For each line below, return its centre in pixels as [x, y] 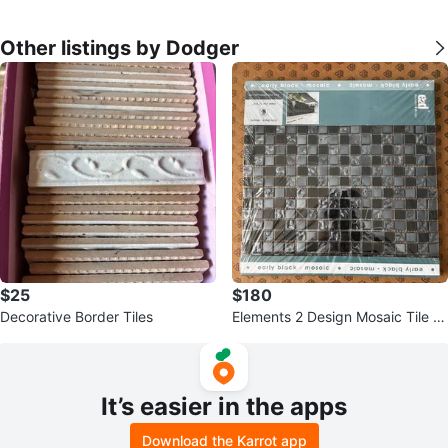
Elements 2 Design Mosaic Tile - [335, 316]
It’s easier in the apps [224, 406]
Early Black [268, 336]
